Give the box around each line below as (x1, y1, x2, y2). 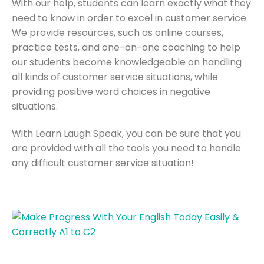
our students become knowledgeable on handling (12, 55, 242, 70)
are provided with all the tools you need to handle (12, 141, 241, 156)
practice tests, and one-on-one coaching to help (12, 41, 240, 55)
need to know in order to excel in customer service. (12, 11, 248, 25)
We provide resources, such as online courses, (12, 26, 223, 40)
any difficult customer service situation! (12, 156, 194, 170)
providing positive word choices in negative (12, 85, 210, 99)
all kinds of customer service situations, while (12, 70, 218, 84)
